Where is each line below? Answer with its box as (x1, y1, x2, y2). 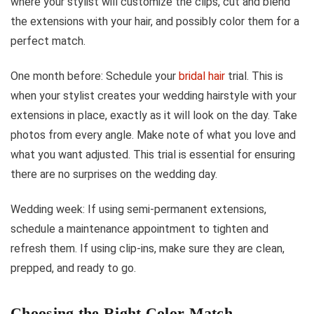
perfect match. (11, 34, 86, 48)
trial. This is (225, 69, 283, 83)
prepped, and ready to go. (11, 261, 136, 275)
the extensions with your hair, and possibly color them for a (11, 14, 299, 28)
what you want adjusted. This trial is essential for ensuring (11, 147, 295, 161)
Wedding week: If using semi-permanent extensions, (11, 202, 266, 216)
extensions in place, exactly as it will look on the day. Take (11, 108, 297, 122)
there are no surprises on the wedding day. (11, 167, 217, 181)
